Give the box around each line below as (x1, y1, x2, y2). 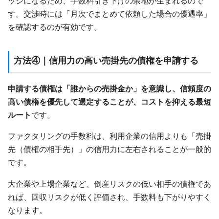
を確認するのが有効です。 (8, 22, 102, 31)
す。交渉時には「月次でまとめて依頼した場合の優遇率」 (8, 9, 211, 18)
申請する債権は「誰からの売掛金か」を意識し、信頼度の (8, 84, 211, 93)
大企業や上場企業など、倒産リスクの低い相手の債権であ (8, 179, 211, 188)
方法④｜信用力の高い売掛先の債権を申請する (13, 56, 198, 66)
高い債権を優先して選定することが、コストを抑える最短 (8, 97, 211, 106)
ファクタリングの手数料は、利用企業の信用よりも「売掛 (8, 131, 211, 141)
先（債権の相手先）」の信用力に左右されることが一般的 (8, 145, 211, 154)
